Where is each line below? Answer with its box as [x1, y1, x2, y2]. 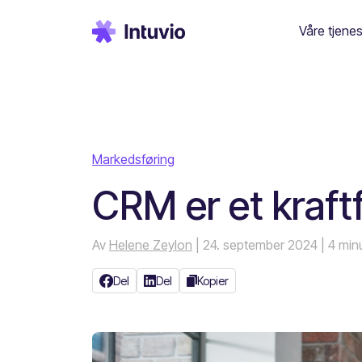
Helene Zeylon [109, 237, 192, 253]
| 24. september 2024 [192, 237, 321, 253]
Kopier [197, 274, 229, 288]
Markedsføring [92, 151, 175, 167]
